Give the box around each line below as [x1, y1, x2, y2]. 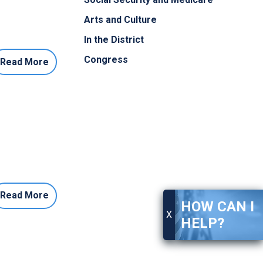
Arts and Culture [84, 14, 157, 26]
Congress [84, 54, 128, 66]
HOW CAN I [181, 198, 254, 215]
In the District [84, 34, 144, 46]
